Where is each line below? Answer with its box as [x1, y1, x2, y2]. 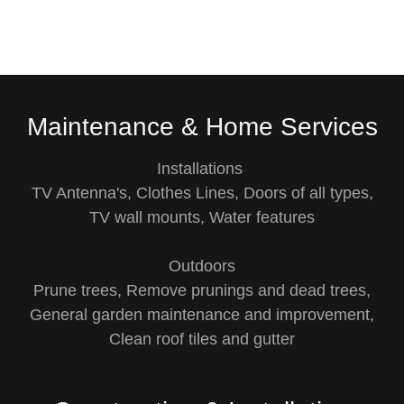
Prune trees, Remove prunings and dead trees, [33, 281, 371, 299]
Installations [157, 160, 247, 178]
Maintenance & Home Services [26, 113, 378, 141]
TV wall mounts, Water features [89, 208, 315, 226]
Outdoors [169, 257, 235, 275]
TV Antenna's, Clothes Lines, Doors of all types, [31, 184, 373, 202]
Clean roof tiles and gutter [109, 330, 295, 348]
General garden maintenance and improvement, [30, 306, 374, 324]
